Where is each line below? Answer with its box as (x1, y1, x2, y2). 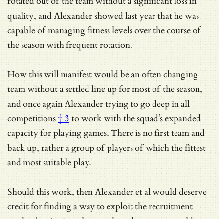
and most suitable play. (7, 157, 91, 168)
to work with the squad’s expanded (69, 113, 201, 124)
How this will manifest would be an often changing (7, 69, 198, 80)
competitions (7, 113, 56, 124)
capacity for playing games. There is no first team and (7, 128, 205, 138)
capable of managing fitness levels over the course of (7, 25, 201, 36)
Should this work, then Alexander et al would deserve (7, 186, 207, 197)
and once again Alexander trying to (7, 98, 140, 109)
